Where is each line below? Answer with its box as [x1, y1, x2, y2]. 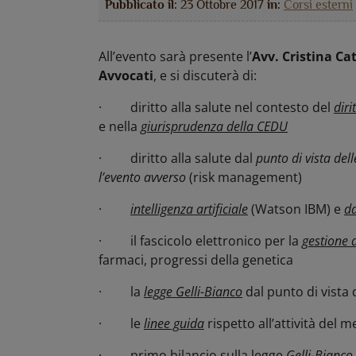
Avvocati [99, 67, 153, 84]
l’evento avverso [99, 168, 186, 186]
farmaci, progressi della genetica [99, 251, 293, 269]
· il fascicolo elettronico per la [99, 232, 302, 250]
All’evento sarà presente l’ [99, 48, 252, 65]
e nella [99, 118, 141, 135]
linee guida [144, 315, 204, 332]
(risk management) [186, 168, 302, 186]
